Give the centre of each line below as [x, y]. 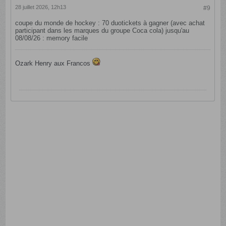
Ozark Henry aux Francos [54, 63]
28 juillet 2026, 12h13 [41, 7]
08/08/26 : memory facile [52, 38]
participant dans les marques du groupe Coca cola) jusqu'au [102, 30]
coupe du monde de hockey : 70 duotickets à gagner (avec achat [110, 23]
